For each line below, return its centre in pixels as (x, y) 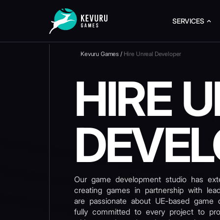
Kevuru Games (100, 54)
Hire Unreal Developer (152, 54)
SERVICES (188, 21)
